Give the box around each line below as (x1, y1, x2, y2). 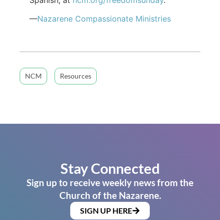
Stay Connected (60, 159, 160, 177)
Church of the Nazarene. (59, 189, 161, 201)
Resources (60, 71, 91, 80)
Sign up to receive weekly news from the (27, 176, 193, 188)
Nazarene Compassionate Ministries (37, 14, 171, 24)
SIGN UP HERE (80, 205, 132, 215)
